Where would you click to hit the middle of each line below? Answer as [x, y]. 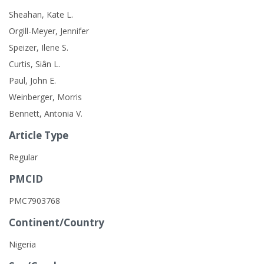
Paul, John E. [32, 80]
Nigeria [22, 244]
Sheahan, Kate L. [41, 14]
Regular [23, 157]
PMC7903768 [34, 201]
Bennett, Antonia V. [46, 113]
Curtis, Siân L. [34, 64]
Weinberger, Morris [45, 97]
